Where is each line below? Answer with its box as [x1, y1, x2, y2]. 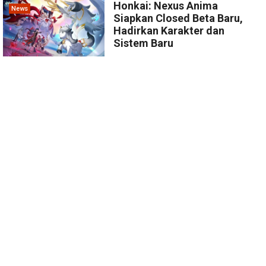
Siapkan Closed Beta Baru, [113, 11, 243, 24]
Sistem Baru [113, 36, 174, 49]
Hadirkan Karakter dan [113, 24, 225, 37]
